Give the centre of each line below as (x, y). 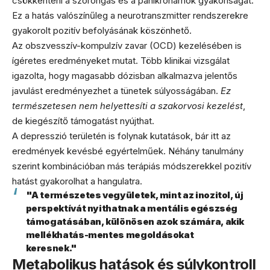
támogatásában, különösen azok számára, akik (135, 222)
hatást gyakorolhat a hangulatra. (77, 181)
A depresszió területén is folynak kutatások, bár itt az (121, 136)
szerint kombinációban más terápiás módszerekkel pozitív (132, 166)
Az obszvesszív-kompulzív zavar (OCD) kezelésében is (127, 46)
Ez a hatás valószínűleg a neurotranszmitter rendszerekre (130, 16)
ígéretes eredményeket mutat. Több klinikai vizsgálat (121, 61)
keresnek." (51, 248)
